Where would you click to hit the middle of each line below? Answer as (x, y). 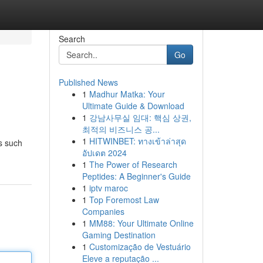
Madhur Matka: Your (127, 94)
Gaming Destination (119, 235)
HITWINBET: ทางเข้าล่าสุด (137, 141)
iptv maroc (108, 188)
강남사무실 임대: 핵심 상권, (140, 117)
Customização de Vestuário (140, 247)
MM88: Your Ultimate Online (141, 223)
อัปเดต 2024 (104, 153)
